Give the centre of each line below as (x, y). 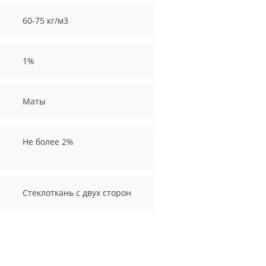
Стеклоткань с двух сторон (77, 192)
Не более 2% (48, 141)
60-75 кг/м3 (46, 20)
